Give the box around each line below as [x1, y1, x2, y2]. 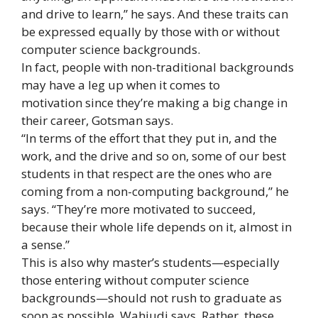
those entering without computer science [21, 271, 249, 288]
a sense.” [21, 236, 70, 253]
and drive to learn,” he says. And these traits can [21, 5, 288, 22]
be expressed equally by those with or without [21, 23, 280, 40]
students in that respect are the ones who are [21, 165, 272, 182]
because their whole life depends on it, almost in [21, 218, 292, 235]
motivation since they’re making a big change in [21, 94, 287, 111]
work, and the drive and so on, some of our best [21, 147, 286, 164]
